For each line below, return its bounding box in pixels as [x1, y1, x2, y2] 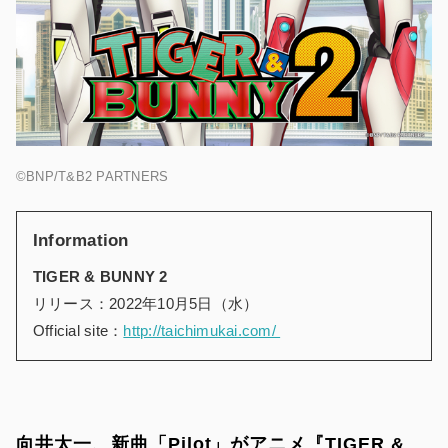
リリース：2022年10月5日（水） [33, 294, 259, 312]
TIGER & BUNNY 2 [33, 267, 168, 285]
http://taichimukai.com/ [123, 321, 281, 339]
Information [33, 230, 129, 250]
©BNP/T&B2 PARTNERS [16, 168, 173, 184]
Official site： [33, 321, 124, 339]
